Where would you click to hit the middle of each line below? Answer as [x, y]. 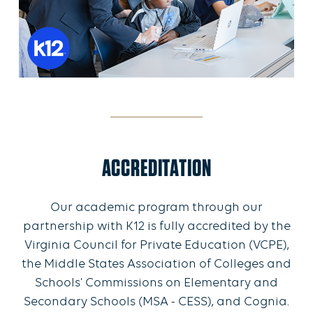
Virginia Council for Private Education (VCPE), [156, 246]
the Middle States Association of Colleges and [156, 265]
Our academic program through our [156, 208]
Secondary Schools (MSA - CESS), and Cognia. [156, 303]
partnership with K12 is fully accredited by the [156, 227]
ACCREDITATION [156, 168]
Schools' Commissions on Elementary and [156, 284]
